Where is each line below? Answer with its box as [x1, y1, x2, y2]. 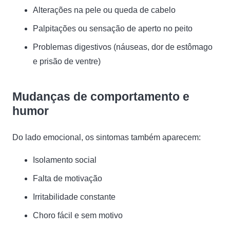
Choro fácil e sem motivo [33, 211, 123, 220]
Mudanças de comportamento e [12, 90, 189, 103]
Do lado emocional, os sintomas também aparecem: [12, 133, 203, 142]
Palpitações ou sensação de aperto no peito [33, 24, 193, 33]
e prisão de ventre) [33, 57, 101, 66]
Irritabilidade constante [33, 193, 116, 201]
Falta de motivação [33, 174, 102, 183]
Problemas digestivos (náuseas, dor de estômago [33, 43, 213, 51]
